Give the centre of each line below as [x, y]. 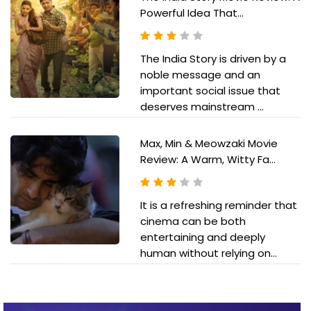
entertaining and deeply [202, 237]
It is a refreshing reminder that [218, 205]
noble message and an [200, 75]
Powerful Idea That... [192, 13]
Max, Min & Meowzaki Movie [209, 144]
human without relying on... [208, 253]
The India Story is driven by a [213, 59]
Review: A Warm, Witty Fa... [208, 160]
